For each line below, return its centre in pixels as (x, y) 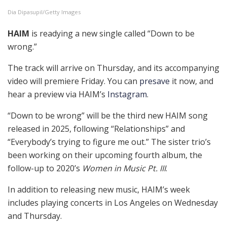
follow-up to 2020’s (45, 168)
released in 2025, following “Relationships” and (96, 128)
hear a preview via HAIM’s (58, 94)
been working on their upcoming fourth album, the (105, 155)
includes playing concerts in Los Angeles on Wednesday (113, 202)
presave (155, 81)
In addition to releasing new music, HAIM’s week (99, 189)
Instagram (127, 94)
